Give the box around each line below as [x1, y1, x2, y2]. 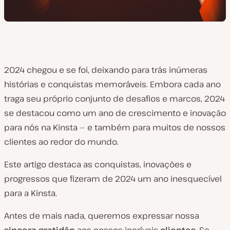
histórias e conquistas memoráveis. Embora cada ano [4, 79, 221, 90]
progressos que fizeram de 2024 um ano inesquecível [4, 173, 222, 184]
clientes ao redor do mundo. [4, 136, 119, 147]
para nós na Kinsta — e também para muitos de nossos [4, 122, 225, 133]
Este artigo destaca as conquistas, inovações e [4, 159, 191, 170]
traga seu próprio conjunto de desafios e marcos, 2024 [4, 93, 225, 104]
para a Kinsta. [4, 187, 57, 199]
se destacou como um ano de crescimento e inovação [4, 107, 226, 119]
